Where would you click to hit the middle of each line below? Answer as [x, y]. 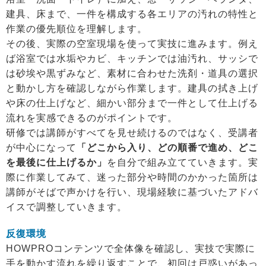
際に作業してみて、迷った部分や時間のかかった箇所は [132, 177]
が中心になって [41, 147]
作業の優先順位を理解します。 [77, 28]
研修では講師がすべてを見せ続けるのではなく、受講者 [132, 132]
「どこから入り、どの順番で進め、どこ [167, 147]
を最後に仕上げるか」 [56, 162]
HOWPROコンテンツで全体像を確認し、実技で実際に [131, 248]
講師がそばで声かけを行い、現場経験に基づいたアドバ [132, 192]
